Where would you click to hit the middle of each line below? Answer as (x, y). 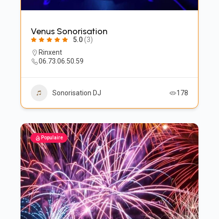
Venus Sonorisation (69, 31)
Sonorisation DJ (77, 93)
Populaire (52, 138)
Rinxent (50, 52)
